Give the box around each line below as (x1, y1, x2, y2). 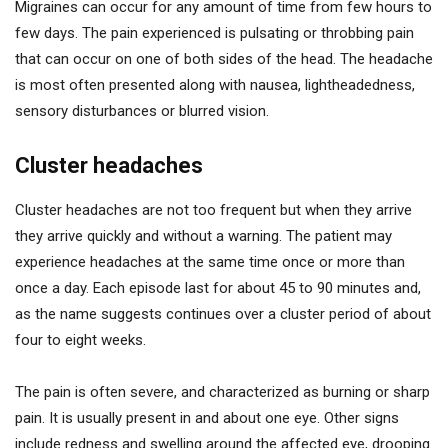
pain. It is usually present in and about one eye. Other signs (15, 408, 399, 427)
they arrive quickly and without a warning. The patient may (15, 226, 392, 245)
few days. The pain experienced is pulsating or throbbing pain (15, 23, 414, 42)
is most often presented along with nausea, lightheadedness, (15, 75, 415, 94)
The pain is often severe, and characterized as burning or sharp (15, 382, 430, 401)
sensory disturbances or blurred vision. (15, 101, 269, 120)
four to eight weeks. (15, 330, 146, 349)
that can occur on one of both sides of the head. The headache (15, 49, 433, 68)
